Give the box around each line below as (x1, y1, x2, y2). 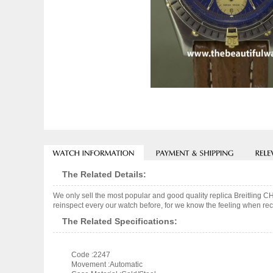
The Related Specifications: (62, 216, 177, 226)
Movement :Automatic (71, 260, 143, 269)
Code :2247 (71, 250, 110, 259)
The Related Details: (62, 169, 146, 179)
